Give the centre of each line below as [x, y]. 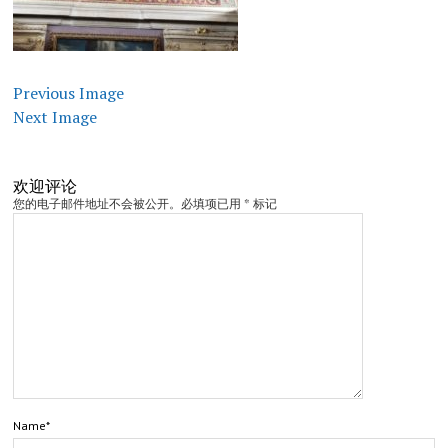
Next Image [54, 117]
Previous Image [68, 93]
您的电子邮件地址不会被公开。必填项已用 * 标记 [144, 203]
